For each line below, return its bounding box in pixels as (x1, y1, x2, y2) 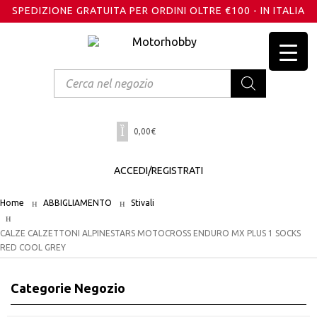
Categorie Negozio (11, 281, 125, 296)
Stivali (131, 198, 154, 208)
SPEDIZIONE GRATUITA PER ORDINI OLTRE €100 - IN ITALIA (12, 5, 305, 16)
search (52, 79, 87, 93)
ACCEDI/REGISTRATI (114, 165, 203, 177)
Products (52, 68, 100, 81)
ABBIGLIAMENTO (43, 198, 112, 208)
